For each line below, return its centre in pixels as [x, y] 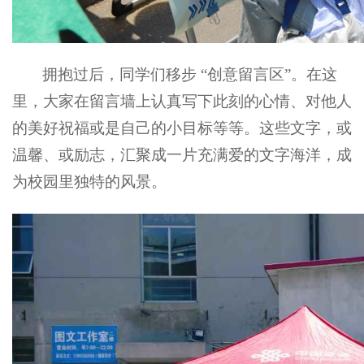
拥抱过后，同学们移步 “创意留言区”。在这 [190, 75]
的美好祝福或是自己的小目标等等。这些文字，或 [182, 128]
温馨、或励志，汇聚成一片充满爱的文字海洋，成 [182, 155]
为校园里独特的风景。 [89, 182]
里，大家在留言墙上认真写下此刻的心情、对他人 [182, 102]
